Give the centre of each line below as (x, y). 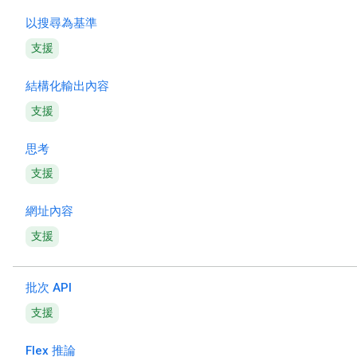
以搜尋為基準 (61, 24)
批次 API (49, 288)
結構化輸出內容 (67, 86)
